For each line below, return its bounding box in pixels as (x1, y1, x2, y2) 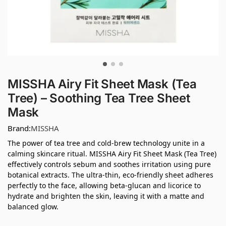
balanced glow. (8, 201, 59, 211)
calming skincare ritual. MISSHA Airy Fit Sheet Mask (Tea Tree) (8, 148, 216, 158)
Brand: (8, 123, 31, 133)
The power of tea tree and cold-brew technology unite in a (8, 138, 205, 148)
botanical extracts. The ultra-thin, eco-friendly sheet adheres (8, 169, 213, 180)
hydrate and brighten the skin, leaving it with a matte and (8, 191, 204, 201)
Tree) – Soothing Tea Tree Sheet (8, 91, 190, 105)
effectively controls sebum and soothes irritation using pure (8, 159, 211, 169)
